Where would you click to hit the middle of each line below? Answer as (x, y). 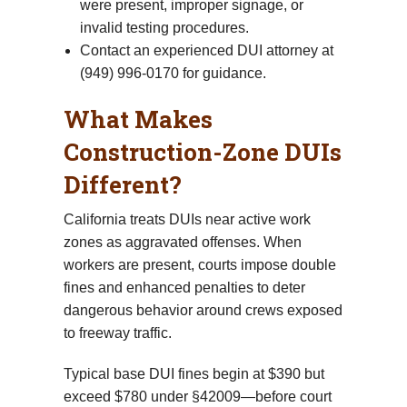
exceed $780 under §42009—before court (198, 396)
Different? (123, 184)
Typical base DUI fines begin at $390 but (194, 373)
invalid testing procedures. (164, 27)
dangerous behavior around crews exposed (203, 310)
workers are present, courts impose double (200, 264)
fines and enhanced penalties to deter (184, 287)
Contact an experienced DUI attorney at (206, 50)
